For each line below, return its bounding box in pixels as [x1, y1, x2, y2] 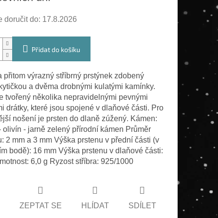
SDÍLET [128, 201, 156, 210]
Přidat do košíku [31, 45, 80, 54]
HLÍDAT [81, 201, 109, 210]
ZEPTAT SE [19, 201, 62, 210]
